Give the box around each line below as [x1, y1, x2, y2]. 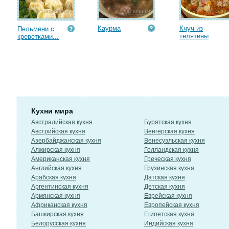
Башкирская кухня [31, 211, 84, 218]
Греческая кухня [144, 155, 191, 163]
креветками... [17, 33, 59, 40]
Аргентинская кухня [31, 183, 88, 190]
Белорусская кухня [31, 220, 86, 227]
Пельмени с [17, 25, 54, 33]
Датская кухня [144, 174, 185, 181]
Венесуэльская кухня [144, 137, 205, 144]
